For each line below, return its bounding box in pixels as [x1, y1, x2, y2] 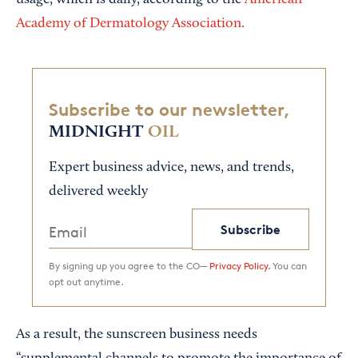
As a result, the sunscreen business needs [16, 328, 257, 343]
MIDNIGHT [49, 123, 143, 141]
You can [270, 260, 307, 272]
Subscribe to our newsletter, [49, 99, 289, 121]
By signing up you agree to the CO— [49, 260, 209, 272]
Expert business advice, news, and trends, [49, 161, 294, 176]
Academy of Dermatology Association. [16, 17, 245, 32]
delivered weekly [49, 185, 148, 200]
